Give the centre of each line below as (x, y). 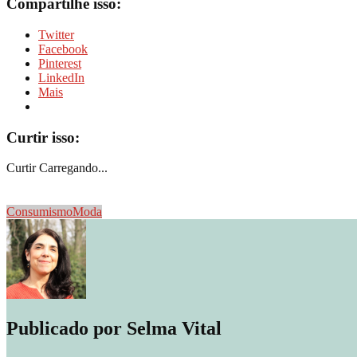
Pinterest (60, 63)
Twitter (56, 34)
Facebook (63, 49)
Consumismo (39, 212)
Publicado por (67, 329)
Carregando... (73, 168)
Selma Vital (174, 329)
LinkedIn (61, 77)
